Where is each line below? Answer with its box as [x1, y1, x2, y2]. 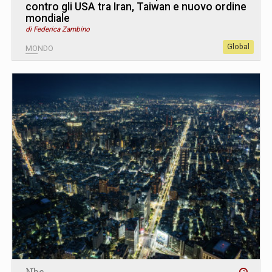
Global [227, 42, 250, 51]
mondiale [25, 12, 70, 24]
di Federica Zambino [25, 24, 90, 33]
